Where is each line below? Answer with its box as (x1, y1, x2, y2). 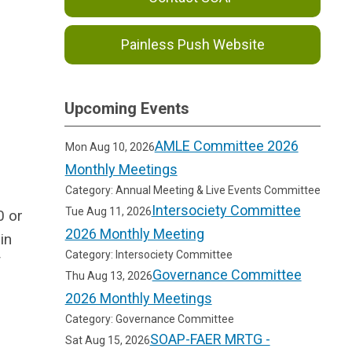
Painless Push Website (120, 36, 265, 53)
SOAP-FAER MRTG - (149, 331, 270, 347)
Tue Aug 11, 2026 (64, 205, 152, 218)
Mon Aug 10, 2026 (64, 141, 155, 153)
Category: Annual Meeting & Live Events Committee (64, 184, 321, 196)
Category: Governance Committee (64, 313, 234, 325)
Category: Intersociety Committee (64, 248, 233, 261)
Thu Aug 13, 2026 (64, 269, 152, 282)
